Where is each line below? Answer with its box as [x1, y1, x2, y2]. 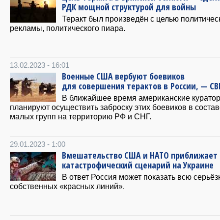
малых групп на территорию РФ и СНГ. [10, 111, 151, 121]
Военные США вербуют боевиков [62, 70, 185, 82]
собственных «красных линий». [10, 181, 125, 191]
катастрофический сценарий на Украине [62, 159, 214, 171]
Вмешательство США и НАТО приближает [62, 149, 218, 161]
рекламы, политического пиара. [10, 23, 125, 32]
